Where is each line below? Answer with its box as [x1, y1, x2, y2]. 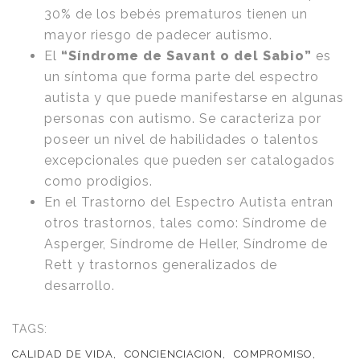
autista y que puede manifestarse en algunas [44, 90, 344, 106]
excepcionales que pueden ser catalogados [44, 153, 335, 169]
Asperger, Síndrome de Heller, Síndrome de [44, 236, 328, 252]
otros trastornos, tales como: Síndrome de [44, 215, 327, 231]
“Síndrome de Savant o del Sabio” [61, 48, 312, 64]
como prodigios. [44, 174, 153, 190]
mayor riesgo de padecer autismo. [44, 27, 272, 43]
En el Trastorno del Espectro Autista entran [44, 194, 333, 211]
